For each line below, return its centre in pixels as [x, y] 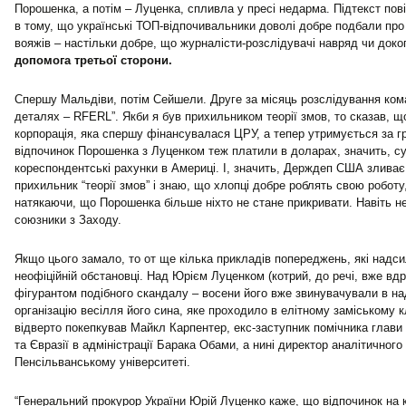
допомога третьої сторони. [93, 60]
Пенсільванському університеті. [102, 362]
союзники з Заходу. [68, 220]
